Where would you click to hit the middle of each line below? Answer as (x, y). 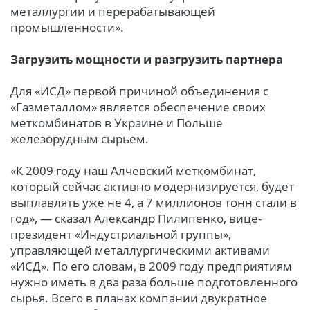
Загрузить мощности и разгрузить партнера (147, 60)
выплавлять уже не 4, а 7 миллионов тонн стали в (154, 203)
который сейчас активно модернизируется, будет (152, 187)
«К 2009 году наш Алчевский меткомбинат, (133, 171)
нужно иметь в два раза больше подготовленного (154, 282)
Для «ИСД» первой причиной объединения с (139, 91)
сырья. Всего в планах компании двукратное (139, 298)
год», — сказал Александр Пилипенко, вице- (136, 219)
